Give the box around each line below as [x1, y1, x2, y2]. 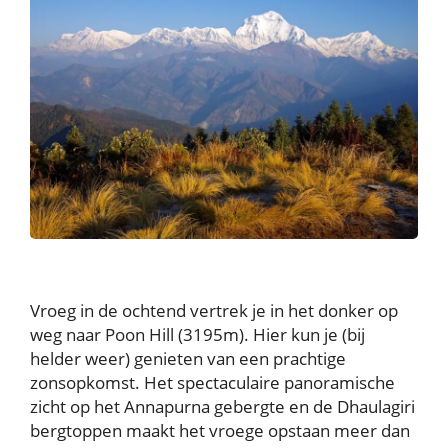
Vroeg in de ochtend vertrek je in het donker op [30, 298, 398, 322]
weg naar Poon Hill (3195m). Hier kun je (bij [30, 322, 365, 346]
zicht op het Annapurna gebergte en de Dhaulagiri [30, 394, 415, 418]
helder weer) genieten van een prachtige [30, 346, 346, 370]
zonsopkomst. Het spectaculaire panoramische [30, 370, 395, 394]
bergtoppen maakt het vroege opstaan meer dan [30, 418, 410, 442]
